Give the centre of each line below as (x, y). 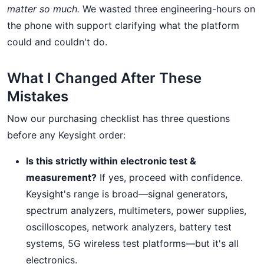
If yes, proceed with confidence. (170, 177)
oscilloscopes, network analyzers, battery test (129, 227)
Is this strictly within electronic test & (111, 161)
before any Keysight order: (66, 135)
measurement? (61, 177)
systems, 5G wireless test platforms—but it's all (132, 243)
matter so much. (43, 9)
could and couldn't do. (57, 42)
